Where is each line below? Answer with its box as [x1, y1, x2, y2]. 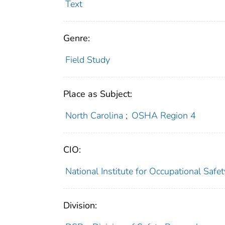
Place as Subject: [63, 88, 132, 100]
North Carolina [65, 109, 123, 122]
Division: [63, 199, 97, 212]
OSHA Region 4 [132, 109, 196, 122]
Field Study [65, 54, 110, 66]
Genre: [63, 32, 90, 45]
